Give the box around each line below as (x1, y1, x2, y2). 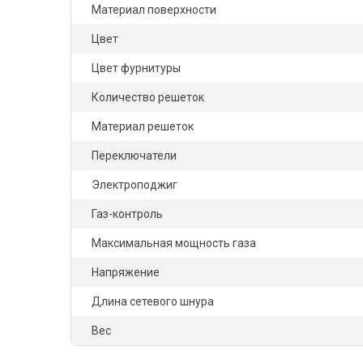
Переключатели (92, 149, 177, 162)
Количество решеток (92, 91, 204, 104)
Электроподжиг (92, 178, 177, 191)
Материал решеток (92, 120, 194, 133)
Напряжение (92, 266, 160, 279)
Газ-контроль (92, 207, 163, 220)
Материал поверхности (92, 3, 216, 16)
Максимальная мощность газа (92, 237, 256, 250)
